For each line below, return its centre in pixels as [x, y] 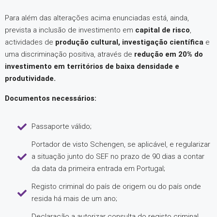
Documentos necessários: [51, 98]
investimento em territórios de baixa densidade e [92, 66]
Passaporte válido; [61, 126]
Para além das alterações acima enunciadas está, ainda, [97, 18]
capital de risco [163, 30]
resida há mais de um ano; [74, 199]
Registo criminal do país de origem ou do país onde [116, 186]
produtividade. [30, 78]
